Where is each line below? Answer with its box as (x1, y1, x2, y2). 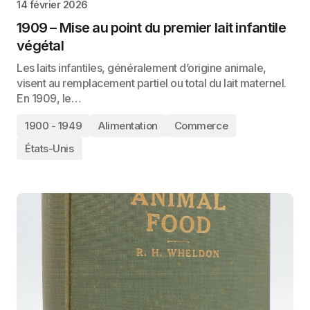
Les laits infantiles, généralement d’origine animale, (17, 61, 266, 75)
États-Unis (25, 142, 74, 155)
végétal (17, 37, 64, 54)
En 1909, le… (17, 91, 82, 105)
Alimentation (98, 119, 158, 132)
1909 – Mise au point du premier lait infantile (17, 19, 286, 36)
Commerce (174, 119, 228, 132)
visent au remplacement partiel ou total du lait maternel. (17, 76, 286, 90)
